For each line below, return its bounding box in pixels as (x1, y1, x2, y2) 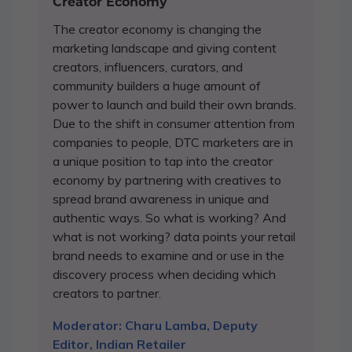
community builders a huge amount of (53, 78, 261, 94)
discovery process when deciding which (53, 266, 276, 283)
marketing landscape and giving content (53, 40, 277, 57)
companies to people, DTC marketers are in (53, 134, 293, 151)
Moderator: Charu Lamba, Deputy (53, 317, 258, 334)
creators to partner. (53, 285, 161, 302)
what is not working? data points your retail (53, 229, 295, 245)
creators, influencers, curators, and (53, 59, 243, 75)
